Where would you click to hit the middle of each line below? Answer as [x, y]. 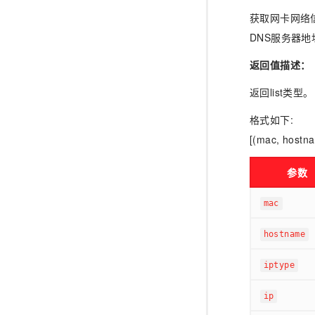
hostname [284, 234]
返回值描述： [280, 64]
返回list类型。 [281, 92]
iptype [279, 265]
